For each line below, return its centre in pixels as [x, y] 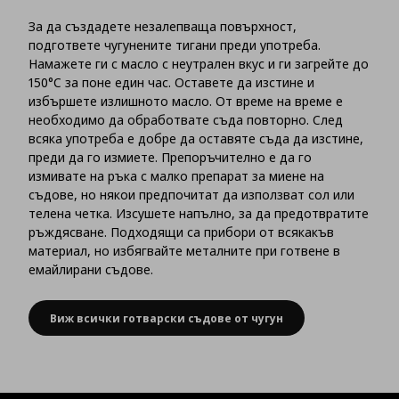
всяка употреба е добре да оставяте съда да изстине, [196, 139]
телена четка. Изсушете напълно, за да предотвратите [199, 214]
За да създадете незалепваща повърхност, [163, 27]
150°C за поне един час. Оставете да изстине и [171, 83]
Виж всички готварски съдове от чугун [167, 318]
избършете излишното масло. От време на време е [186, 102]
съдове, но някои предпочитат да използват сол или [191, 195]
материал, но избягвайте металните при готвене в [184, 251]
